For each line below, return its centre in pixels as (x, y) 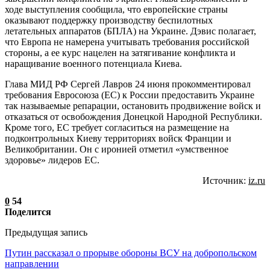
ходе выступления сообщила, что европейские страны (116, 9)
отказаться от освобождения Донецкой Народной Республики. (133, 116)
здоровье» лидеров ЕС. (52, 160)
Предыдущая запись (46, 232)
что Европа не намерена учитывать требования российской (127, 42)
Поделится (28, 212)
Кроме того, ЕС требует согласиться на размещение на (117, 127)
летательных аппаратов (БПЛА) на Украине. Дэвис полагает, (130, 31)
